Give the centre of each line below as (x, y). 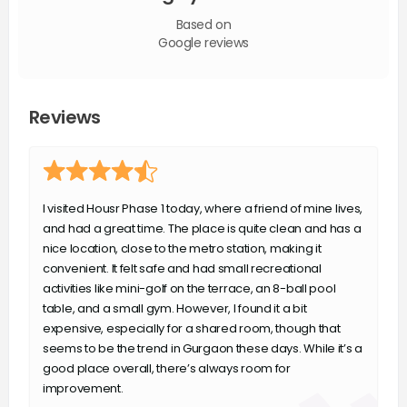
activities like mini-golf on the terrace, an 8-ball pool (189, 288)
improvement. (83, 388)
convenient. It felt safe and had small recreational (182, 268)
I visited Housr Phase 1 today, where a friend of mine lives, (203, 208)
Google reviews (203, 42)
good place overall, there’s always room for (166, 368)
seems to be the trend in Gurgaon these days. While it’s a (202, 348)
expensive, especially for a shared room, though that (191, 328)
